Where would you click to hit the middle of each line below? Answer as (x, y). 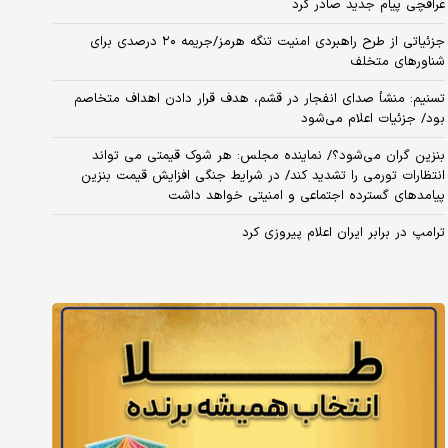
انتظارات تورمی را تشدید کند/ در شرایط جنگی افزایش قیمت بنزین (262, 175)
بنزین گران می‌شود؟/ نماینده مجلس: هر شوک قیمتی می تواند (268, 155)
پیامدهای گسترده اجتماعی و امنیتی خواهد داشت (306, 195)
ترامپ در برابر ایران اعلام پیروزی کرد (343, 232)
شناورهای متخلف (397, 61)
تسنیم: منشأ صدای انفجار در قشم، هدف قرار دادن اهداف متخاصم (259, 98)
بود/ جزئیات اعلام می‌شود (372, 118)
